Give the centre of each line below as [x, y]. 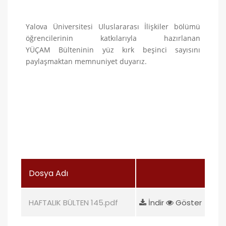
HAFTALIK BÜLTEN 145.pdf [73, 202]
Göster [188, 202]
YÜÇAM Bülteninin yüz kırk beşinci [100, 49]
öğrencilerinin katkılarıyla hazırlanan [113, 38]
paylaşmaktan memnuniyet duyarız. [86, 61]
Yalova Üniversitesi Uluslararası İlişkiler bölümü [113, 26]
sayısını [188, 49]
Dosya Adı [48, 173]
